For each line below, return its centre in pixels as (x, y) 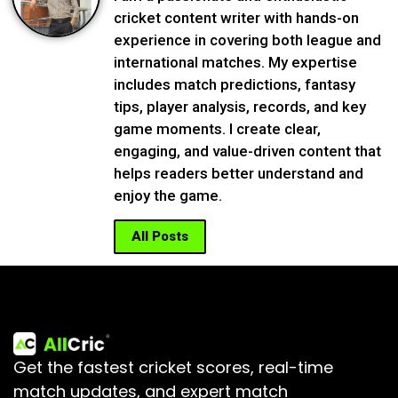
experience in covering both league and (247, 40)
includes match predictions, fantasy (235, 85)
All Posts (160, 236)
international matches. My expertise (235, 63)
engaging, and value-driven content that (247, 151)
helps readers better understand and (239, 174)
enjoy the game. (168, 196)
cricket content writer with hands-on (236, 18)
